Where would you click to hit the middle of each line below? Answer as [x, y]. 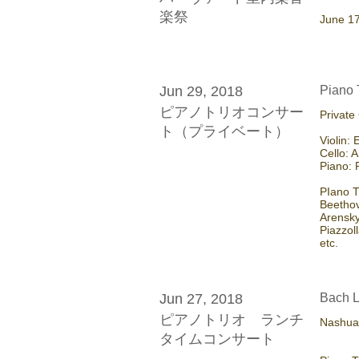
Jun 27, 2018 [201, 298]
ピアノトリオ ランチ [232, 319]
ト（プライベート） [224, 132]
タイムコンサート [217, 339]
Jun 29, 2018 [201, 92]
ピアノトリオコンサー [232, 113]
